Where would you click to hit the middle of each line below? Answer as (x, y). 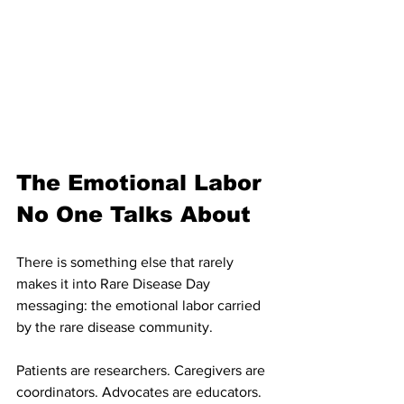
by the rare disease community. (115, 327)
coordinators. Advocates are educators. (141, 392)
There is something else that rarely (127, 262)
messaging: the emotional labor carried (140, 306)
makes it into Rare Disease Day (115, 284)
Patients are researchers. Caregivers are (142, 371)
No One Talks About (133, 215)
